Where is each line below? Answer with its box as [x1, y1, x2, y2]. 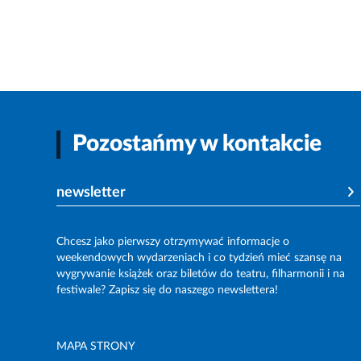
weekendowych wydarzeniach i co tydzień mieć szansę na [56, 252, 342, 264]
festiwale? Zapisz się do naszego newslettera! [56, 284, 278, 297]
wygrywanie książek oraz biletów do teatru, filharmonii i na [56, 268, 345, 280]
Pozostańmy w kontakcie [73, 133, 322, 156]
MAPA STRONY [56, 341, 135, 353]
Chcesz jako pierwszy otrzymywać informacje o [56, 236, 289, 248]
